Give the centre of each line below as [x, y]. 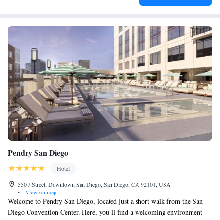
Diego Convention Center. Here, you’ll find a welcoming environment [105, 212]
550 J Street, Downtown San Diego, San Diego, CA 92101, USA [94, 184]
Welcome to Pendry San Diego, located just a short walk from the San [105, 201]
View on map [40, 192]
